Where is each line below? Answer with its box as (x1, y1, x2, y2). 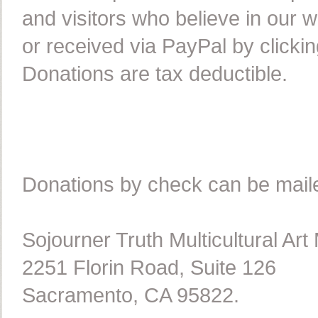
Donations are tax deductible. (21, 62, 287, 85)
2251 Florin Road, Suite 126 (21, 256, 276, 279)
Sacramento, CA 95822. (21, 283, 239, 307)
